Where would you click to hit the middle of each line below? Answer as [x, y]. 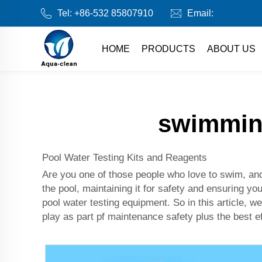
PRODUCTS [168, 49]
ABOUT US [231, 49]
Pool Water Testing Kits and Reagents [125, 158]
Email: [200, 13]
